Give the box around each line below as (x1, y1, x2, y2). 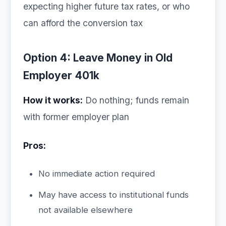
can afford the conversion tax (23, 18, 143, 28)
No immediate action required (38, 168, 155, 179)
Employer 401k (23, 69, 99, 82)
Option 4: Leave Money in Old (23, 51, 173, 64)
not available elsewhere (38, 205, 133, 215)
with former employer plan (23, 111, 129, 122)
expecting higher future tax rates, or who (23, 1, 190, 12)
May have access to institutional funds (38, 190, 189, 200)
